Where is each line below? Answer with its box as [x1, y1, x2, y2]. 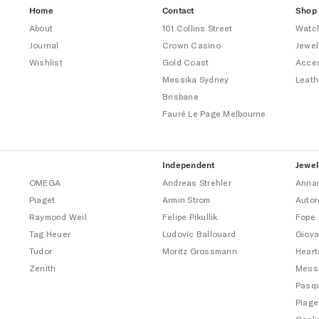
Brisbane [162, 91, 199, 101]
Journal [29, 40, 59, 50]
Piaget [29, 194, 56, 204]
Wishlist [29, 57, 63, 67]
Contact [162, 5, 194, 16]
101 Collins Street [162, 23, 233, 33]
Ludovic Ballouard [162, 229, 236, 239]
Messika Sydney [162, 74, 229, 84]
